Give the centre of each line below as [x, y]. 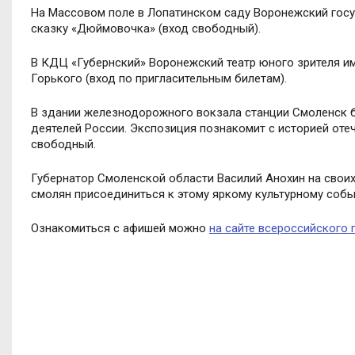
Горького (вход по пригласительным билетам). [159, 78]
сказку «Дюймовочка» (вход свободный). [146, 28]
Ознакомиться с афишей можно [120, 228]
